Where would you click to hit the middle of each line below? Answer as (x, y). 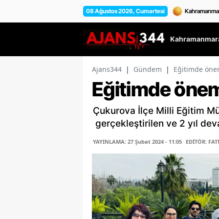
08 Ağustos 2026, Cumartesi (125, 11)
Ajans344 (107, 69)
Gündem (148, 69)
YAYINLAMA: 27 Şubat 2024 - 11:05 (137, 142)
